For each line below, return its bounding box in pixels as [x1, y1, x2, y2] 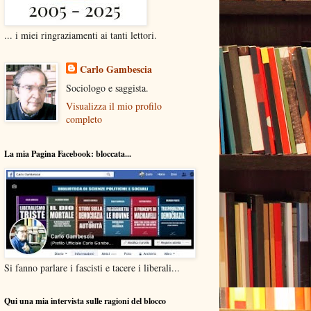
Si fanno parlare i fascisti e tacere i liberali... [4, 260, 180, 274]
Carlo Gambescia [79, 61, 152, 76]
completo [65, 112, 102, 126]
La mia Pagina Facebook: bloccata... [4, 147, 131, 160]
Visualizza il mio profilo [65, 99, 162, 112]
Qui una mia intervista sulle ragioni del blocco [4, 294, 166, 307]
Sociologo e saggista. [65, 81, 149, 94]
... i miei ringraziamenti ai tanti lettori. [4, 28, 157, 42]
